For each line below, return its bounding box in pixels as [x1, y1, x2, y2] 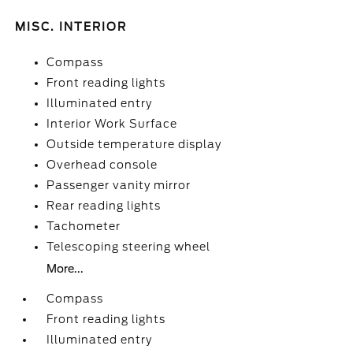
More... [46, 262, 84, 275]
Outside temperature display [46, 138, 222, 150]
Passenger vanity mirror [46, 179, 191, 191]
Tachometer [46, 220, 121, 232]
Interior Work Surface [46, 117, 178, 130]
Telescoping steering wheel [46, 240, 211, 253]
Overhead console [46, 158, 158, 171]
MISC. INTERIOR [15, 20, 128, 33]
